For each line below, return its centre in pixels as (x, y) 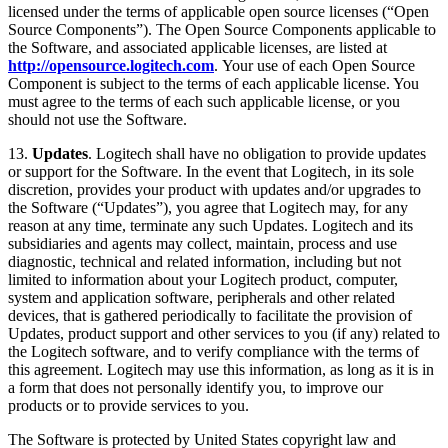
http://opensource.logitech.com (111, 66)
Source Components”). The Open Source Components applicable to (222, 30)
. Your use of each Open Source (314, 66)
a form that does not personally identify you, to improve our (195, 388)
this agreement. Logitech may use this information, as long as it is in (221, 370)
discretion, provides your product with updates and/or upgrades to (214, 190)
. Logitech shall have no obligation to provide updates (257, 154)
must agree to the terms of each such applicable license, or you (204, 102)
